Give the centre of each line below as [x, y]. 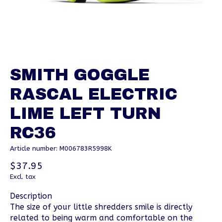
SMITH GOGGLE [80, 75]
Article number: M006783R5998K [61, 148]
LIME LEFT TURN [85, 113]
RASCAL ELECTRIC [94, 94]
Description [31, 196]
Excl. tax [23, 177]
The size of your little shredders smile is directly [101, 207]
